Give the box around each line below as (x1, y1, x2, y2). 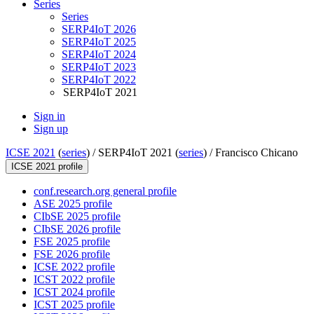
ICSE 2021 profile (11, 161, 83, 172)
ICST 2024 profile (34, 286, 115, 299)
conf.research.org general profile (34, 185, 177, 198)
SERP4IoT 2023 (62, 61, 136, 74)
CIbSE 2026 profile (34, 223, 121, 235)
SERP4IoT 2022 (62, 74, 136, 86)
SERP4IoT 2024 (62, 48, 136, 61)
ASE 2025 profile (34, 198, 112, 210)
